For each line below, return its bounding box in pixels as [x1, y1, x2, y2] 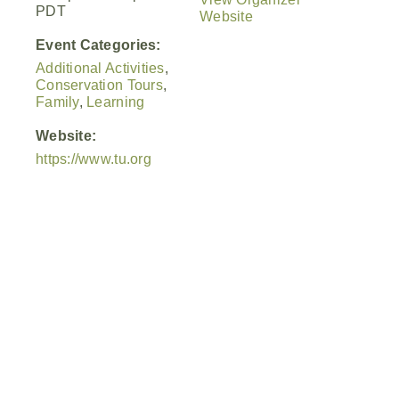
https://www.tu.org [36, 151, 151, 167]
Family [36, 94, 79, 110]
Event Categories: [36, 37, 161, 53]
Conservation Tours [36, 77, 163, 93]
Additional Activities [36, 60, 165, 76]
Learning [86, 94, 145, 110]
